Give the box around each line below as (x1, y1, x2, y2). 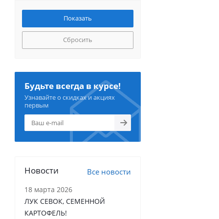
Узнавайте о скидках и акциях (24, 93, 115, 102)
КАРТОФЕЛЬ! (24, 208, 67, 218)
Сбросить (63, 35, 92, 44)
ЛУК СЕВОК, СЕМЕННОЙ (24, 197, 105, 206)
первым (24, 101, 49, 109)
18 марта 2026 (24, 185, 72, 194)
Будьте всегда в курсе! (24, 80, 121, 91)
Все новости (87, 167, 131, 176)
